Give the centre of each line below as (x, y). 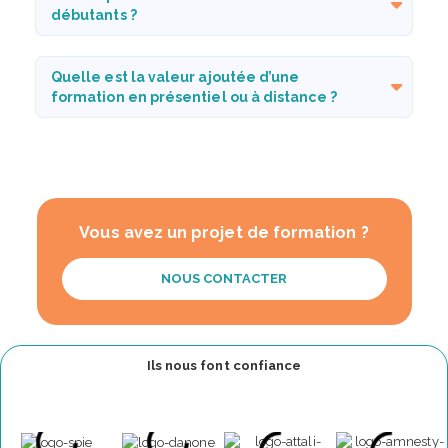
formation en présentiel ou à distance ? (194, 96)
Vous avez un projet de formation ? (224, 232)
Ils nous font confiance (224, 365)
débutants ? (94, 14)
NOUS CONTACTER (224, 278)
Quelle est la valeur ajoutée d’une (175, 76)
